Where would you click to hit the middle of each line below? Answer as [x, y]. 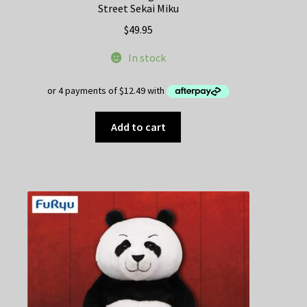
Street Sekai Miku [138, 9]
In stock [147, 58]
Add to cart [138, 127]
